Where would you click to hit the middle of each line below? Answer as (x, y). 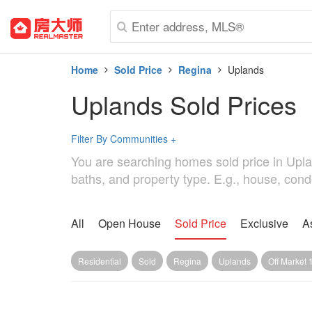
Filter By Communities (121, 139)
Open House (130, 223)
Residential (100, 261)
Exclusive (264, 223)
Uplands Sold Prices (184, 104)
